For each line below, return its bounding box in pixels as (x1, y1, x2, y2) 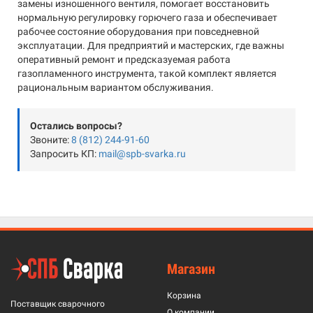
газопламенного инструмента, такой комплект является (17, 68, 277, 79)
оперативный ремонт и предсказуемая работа (17, 54, 231, 65)
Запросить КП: (30, 148, 99, 159)
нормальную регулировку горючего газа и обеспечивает (17, 12, 277, 23)
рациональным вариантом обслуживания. (17, 82, 214, 93)
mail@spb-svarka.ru (99, 148, 186, 159)
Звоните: (30, 134, 71, 145)
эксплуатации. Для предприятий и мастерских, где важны (17, 40, 284, 51)
